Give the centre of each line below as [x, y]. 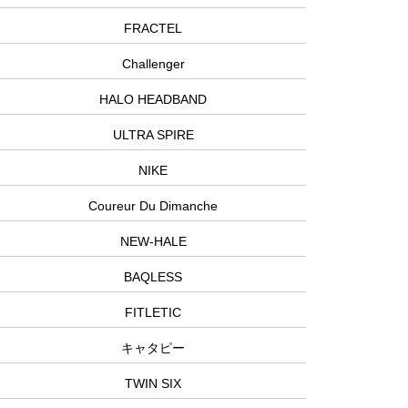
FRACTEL [153, 29]
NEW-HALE [153, 242]
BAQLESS [153, 277]
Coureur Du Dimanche [153, 206]
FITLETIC [153, 313]
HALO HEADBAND [153, 100]
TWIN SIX [153, 384]
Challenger [153, 64]
